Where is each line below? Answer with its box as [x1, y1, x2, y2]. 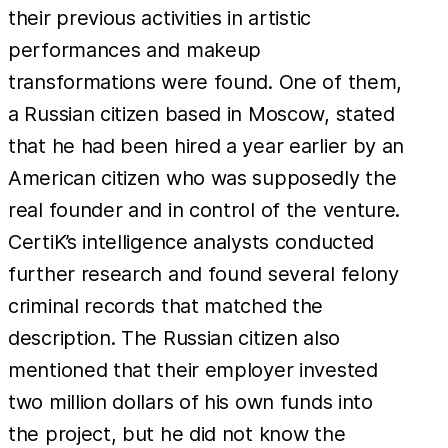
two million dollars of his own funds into [8, 389, 373, 414]
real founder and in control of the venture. [8, 197, 401, 222]
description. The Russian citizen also [8, 325, 340, 350]
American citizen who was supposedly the [8, 165, 397, 190]
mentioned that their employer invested [8, 357, 378, 382]
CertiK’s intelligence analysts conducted [8, 229, 375, 254]
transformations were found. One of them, [8, 69, 403, 94]
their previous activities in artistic [8, 5, 311, 30]
